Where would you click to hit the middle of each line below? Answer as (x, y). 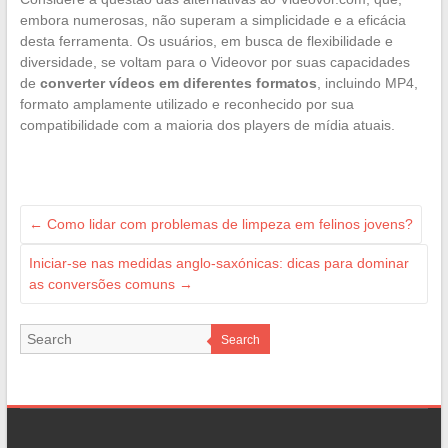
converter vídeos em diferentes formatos (178, 83)
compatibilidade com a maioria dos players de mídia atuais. (207, 125)
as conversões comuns (103, 284)
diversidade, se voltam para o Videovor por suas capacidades (214, 62)
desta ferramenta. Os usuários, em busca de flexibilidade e (206, 41)
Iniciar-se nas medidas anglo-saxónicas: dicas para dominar (218, 263)
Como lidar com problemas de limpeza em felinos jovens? (227, 224)
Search (240, 340)
